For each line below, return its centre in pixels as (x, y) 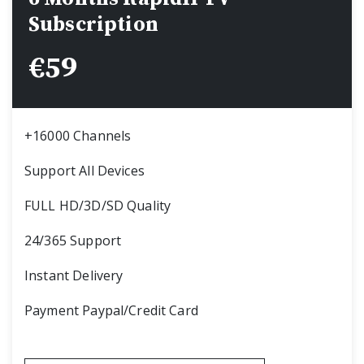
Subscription (93, 24)
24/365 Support (73, 240)
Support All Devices (84, 170)
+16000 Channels (78, 135)
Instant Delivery (74, 275)
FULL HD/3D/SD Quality (98, 205)
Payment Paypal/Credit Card (111, 310)
